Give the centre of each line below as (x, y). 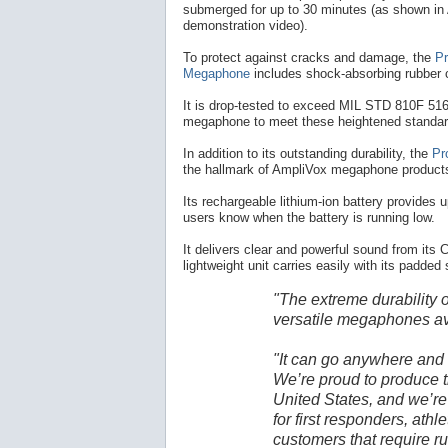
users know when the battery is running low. (309, 218)
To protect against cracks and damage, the (309, 58)
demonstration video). (245, 26)
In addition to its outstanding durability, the (307, 154)
